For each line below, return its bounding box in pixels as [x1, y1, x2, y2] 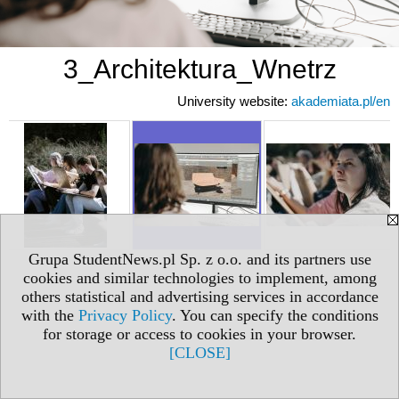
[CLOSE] [168, 344, 231, 362]
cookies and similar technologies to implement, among [22, 269, 377, 287]
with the [20, 306, 78, 324]
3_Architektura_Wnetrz [62, 53, 337, 84]
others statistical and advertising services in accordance [20, 288, 379, 305]
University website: [177, 93, 291, 109]
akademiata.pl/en [291, 93, 390, 109]
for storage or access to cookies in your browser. [43, 325, 356, 343]
